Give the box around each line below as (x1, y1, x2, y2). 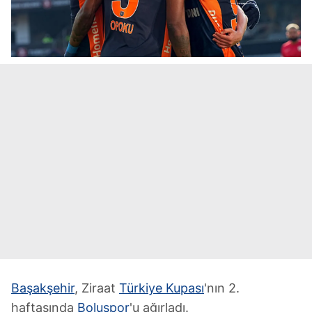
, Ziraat (75, 281, 119, 295)
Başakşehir (11, 281, 75, 295)
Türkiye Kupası (119, 281, 204, 295)
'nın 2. (204, 281, 240, 295)
